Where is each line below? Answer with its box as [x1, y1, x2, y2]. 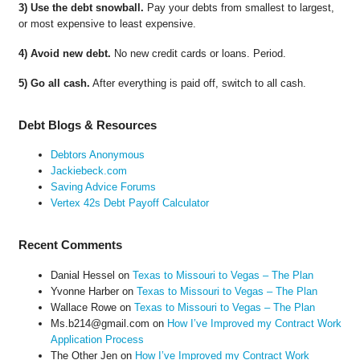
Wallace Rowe [50, 301, 117, 313]
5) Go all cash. [18, 77, 90, 90]
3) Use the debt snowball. [18, 2, 144, 14]
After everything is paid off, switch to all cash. [89, 77, 306, 90]
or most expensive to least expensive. [18, 18, 196, 31]
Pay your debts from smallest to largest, [143, 2, 334, 14]
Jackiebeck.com [50, 165, 127, 178]
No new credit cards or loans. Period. [110, 47, 286, 60]
